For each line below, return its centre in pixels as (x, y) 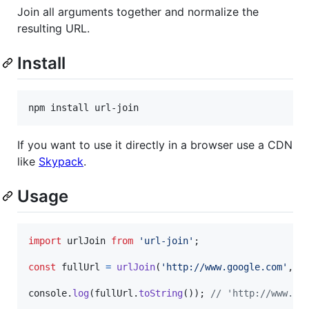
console (48, 293)
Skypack (61, 162)
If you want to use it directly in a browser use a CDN (155, 145)
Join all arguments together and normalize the (138, 12)
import (45, 241)
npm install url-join (83, 108)
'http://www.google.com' (224, 267)
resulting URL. (53, 28)
